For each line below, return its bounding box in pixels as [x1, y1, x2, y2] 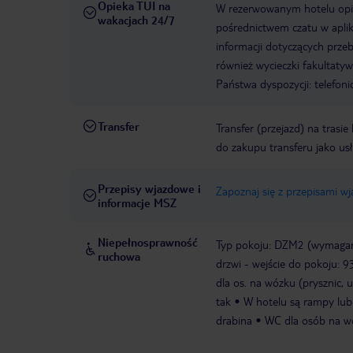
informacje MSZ [98, 195, 176, 210]
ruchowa [98, 249, 140, 264]
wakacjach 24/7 [98, 13, 175, 28]
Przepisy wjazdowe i [98, 181, 201, 196]
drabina [216, 313, 252, 328]
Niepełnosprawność [98, 235, 198, 250]
